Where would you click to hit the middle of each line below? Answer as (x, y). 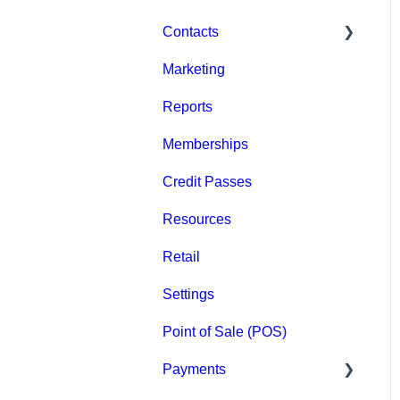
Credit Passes (207, 181)
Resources (197, 219)
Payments (194, 369)
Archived (210, 181)
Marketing (194, 69)
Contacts (191, 31)
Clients (204, 106)
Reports (187, 106)
